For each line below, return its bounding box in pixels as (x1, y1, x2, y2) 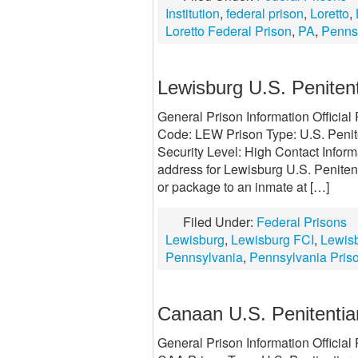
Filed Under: (183, 213, 257, 231)
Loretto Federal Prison (165, 22, 292, 40)
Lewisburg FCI (231, 230, 314, 249)
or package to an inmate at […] (157, 177, 329, 196)
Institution (165, 4, 220, 22)
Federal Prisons (257, 213, 347, 231)
